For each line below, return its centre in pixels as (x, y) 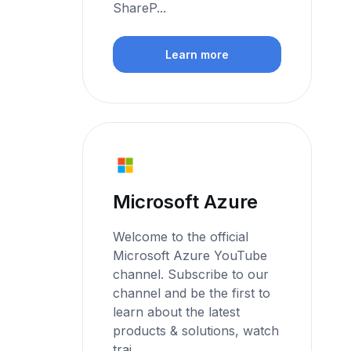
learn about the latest (177, 312)
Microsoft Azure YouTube (190, 256)
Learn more (197, 55)
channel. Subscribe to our (191, 275)
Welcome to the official (181, 237)
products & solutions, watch (196, 331)
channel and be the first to (192, 293)
